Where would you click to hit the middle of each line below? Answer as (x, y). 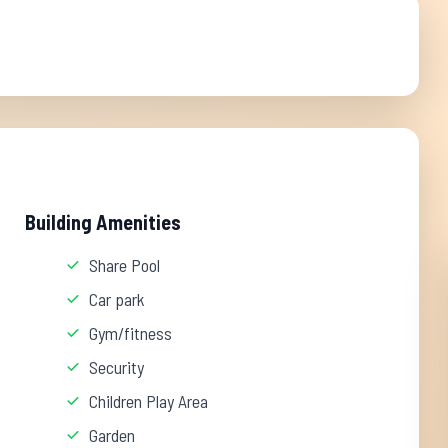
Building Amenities (103, 222)
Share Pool (125, 265)
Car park (117, 299)
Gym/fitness (131, 333)
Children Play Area (149, 401)
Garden (112, 435)
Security (117, 367)
